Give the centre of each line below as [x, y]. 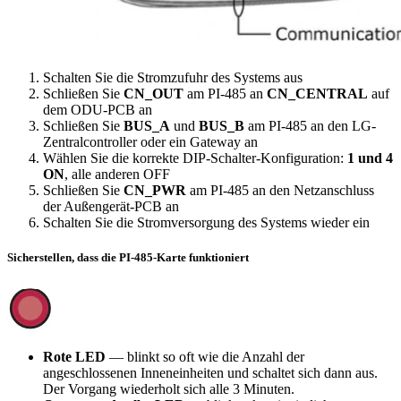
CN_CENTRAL [317, 93]
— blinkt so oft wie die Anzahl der [205, 357]
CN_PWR [155, 190]
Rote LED [74, 357]
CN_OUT [154, 93]
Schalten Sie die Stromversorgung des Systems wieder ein [206, 222]
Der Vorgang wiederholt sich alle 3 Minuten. [169, 389]
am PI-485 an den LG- [310, 125]
